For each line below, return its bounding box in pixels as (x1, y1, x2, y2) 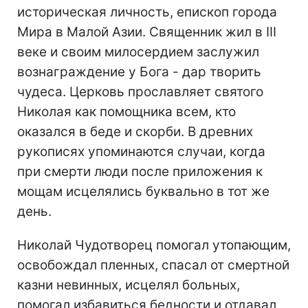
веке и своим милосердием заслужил (17, 43, 259, 60)
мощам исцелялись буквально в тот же (17, 183, 269, 199)
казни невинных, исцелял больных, (17, 276, 240, 293)
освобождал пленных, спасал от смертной (17, 256, 289, 273)
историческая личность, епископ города (17, 3, 277, 20)
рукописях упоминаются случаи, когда (17, 143, 265, 159)
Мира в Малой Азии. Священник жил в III (17, 23, 276, 40)
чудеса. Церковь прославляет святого (17, 83, 263, 100)
